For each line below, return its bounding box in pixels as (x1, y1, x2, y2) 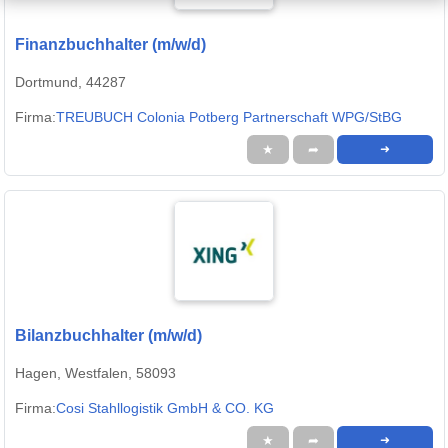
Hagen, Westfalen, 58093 (15, 364, 176, 381)
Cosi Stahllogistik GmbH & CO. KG (56, 399, 274, 416)
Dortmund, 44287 (15, 73, 126, 90)
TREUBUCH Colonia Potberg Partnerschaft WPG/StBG (56, 108, 402, 125)
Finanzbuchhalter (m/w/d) (15, 35, 206, 53)
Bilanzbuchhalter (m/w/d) (15, 326, 202, 344)
